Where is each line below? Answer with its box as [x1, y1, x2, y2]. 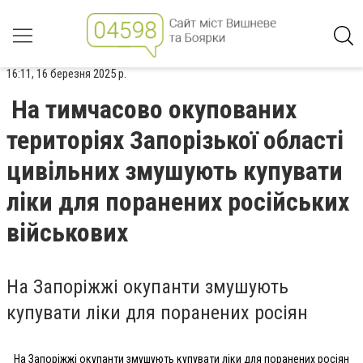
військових [6, 217, 128, 248]
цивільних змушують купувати [6, 156, 343, 186]
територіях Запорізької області [6, 125, 344, 156]
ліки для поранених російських [6, 186, 349, 217]
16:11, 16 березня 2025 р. [6, 66, 126, 81]
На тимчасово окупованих [11, 94, 297, 125]
